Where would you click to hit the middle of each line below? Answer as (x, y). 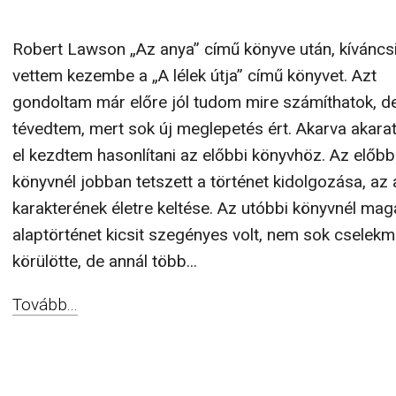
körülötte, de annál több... (105, 261)
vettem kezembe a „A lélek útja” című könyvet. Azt (194, 76)
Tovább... (45, 305)
